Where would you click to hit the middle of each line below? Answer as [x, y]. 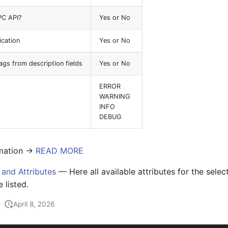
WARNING [115, 96]
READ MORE [60, 151]
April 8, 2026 [34, 204]
